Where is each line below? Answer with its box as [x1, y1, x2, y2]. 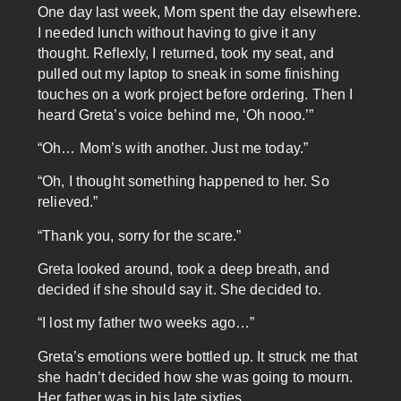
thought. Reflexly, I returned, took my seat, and [38, 45, 335, 61]
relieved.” [38, 194, 98, 210]
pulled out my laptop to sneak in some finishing [38, 65, 340, 81]
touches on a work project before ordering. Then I [38, 86, 354, 102]
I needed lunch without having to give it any [38, 24, 316, 40]
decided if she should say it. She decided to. [38, 282, 321, 298]
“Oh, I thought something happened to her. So [38, 174, 329, 190]
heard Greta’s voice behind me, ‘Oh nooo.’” [38, 107, 314, 123]
